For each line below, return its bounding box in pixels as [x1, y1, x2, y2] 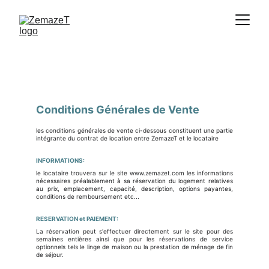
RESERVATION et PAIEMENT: [36, 215, 118, 222]
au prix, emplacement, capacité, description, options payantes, [36, 185, 233, 192]
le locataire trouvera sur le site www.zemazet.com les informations [36, 169, 233, 177]
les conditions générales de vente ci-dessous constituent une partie [36, 127, 233, 134]
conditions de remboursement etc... [36, 193, 139, 200]
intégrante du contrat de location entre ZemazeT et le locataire [36, 134, 219, 142]
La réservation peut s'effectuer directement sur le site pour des [36, 228, 233, 235]
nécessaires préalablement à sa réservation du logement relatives [36, 177, 233, 184]
